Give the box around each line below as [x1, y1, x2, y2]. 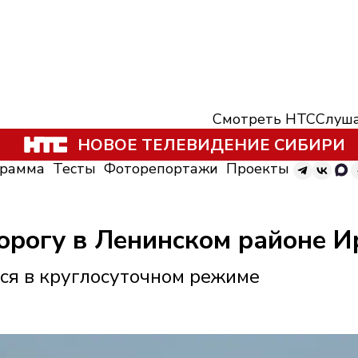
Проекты [226, 159, 289, 178]
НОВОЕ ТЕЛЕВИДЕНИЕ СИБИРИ [77, 133, 345, 156]
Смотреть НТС [213, 109, 316, 129]
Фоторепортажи [104, 159, 218, 178]
